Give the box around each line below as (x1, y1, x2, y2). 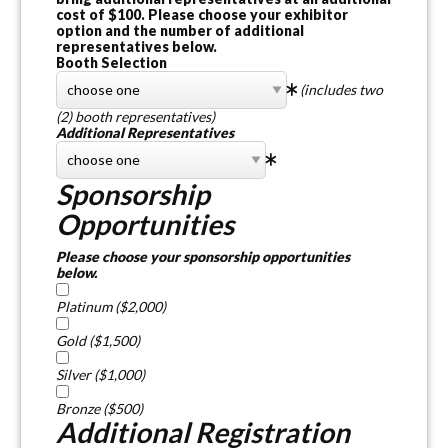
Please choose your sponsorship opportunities (56, 247, 350, 265)
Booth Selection (56, 53, 167, 71)
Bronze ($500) (56, 399, 143, 417)
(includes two (300, 80, 383, 98)
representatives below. (56, 37, 217, 55)
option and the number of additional (56, 21, 304, 39)
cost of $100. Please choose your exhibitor (56, 5, 348, 23)
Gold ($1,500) (56, 331, 140, 349)
